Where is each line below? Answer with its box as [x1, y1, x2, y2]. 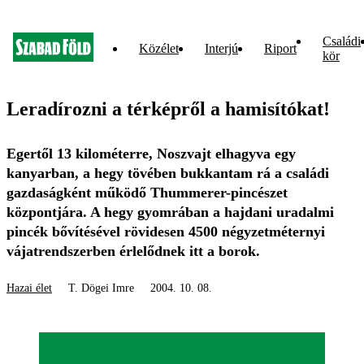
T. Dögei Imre [68, 282, 134, 294]
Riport [264, 41, 297, 55]
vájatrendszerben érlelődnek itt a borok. [6, 243, 260, 259]
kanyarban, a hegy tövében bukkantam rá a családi [6, 165, 329, 181]
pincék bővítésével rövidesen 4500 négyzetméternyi [6, 223, 325, 240]
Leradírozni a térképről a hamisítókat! [6, 98, 330, 119]
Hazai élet [6, 282, 52, 294]
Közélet [139, 41, 179, 55]
